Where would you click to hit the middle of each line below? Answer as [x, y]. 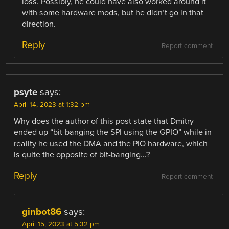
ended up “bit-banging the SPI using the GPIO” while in [113, 132]
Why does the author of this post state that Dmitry [104, 121]
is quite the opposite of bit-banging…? [82, 155]
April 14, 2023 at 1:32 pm [52, 105]
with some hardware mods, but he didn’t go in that [113, 13]
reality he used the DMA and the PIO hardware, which [111, 143]
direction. [39, 24]
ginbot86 [42, 211]
